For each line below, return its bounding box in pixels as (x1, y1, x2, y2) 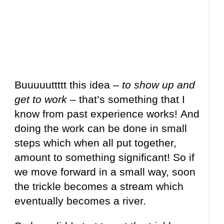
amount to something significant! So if (14, 151, 195, 163)
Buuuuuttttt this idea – (14, 79, 122, 91)
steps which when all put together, (14, 137, 177, 149)
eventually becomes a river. (14, 195, 146, 207)
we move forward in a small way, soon (14, 166, 196, 178)
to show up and (122, 79, 195, 91)
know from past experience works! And (14, 108, 200, 120)
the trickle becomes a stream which (14, 180, 184, 192)
